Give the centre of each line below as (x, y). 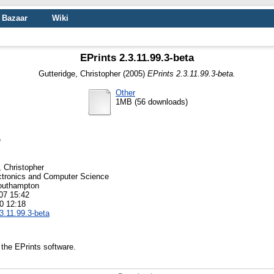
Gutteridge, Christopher (80, 74)
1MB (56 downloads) (152, 102)
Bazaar (15, 18)
